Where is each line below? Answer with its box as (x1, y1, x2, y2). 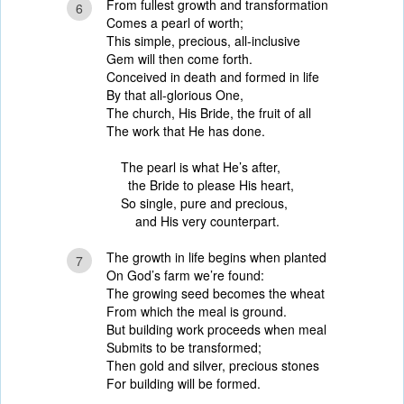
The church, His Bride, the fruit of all (106, 104, 311, 122)
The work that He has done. (106, 122, 265, 140)
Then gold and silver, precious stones (106, 356, 319, 374)
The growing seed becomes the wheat (106, 284, 325, 302)
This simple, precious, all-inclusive (106, 32, 300, 50)
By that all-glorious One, (106, 86, 243, 104)
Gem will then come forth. (106, 50, 252, 68)
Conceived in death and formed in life (106, 68, 319, 86)
